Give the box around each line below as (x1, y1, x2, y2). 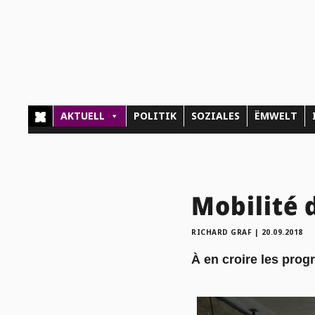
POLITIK (134, 109, 177, 123)
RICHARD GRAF (191, 226, 252, 237)
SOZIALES (191, 109, 240, 123)
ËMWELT (255, 109, 298, 123)
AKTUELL (60, 109, 105, 123)
